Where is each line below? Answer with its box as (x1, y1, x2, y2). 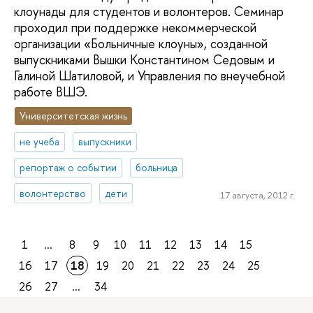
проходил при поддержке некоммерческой (14, 19, 256, 37)
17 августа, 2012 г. (219, 189, 295, 202)
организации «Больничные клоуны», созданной (14, 35, 268, 53)
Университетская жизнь (20, 109, 128, 123)
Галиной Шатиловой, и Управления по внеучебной (14, 67, 285, 85)
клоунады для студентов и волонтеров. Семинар (14, 3, 284, 21)
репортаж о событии (20, 160, 117, 174)
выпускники (78, 134, 132, 148)
